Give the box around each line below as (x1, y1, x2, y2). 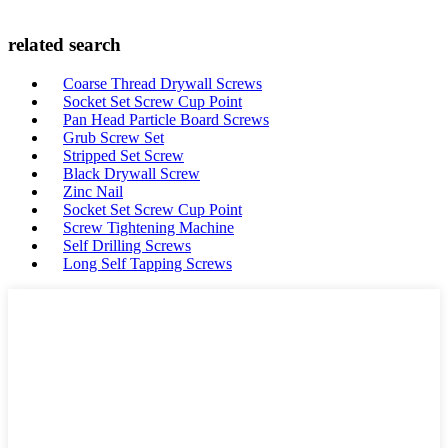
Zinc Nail (63, 183, 123, 200)
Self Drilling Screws (63, 237, 191, 254)
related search (8, 34, 121, 56)
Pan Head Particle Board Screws (63, 111, 269, 128)
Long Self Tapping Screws (63, 255, 232, 272)
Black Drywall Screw (63, 165, 200, 182)
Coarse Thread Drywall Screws (63, 75, 262, 92)
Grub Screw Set (63, 129, 164, 146)
